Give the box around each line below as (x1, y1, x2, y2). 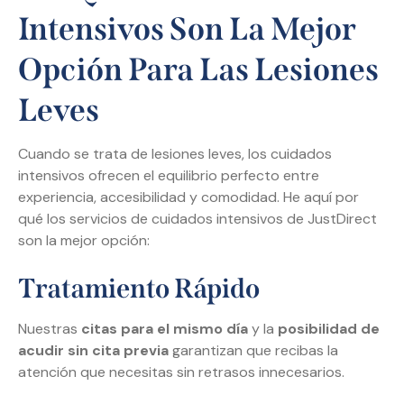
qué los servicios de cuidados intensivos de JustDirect (18, 209, 377, 229)
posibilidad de (278, 319, 380, 339)
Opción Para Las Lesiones (18, 50, 379, 89)
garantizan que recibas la (169, 341, 338, 361)
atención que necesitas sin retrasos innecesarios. (18, 363, 344, 382)
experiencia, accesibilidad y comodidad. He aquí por (18, 188, 359, 207)
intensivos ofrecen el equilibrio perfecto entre (18, 166, 319, 186)
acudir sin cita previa (18, 341, 169, 361)
